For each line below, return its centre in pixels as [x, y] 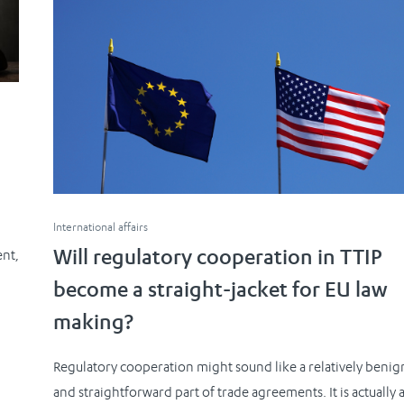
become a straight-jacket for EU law [220, 293]
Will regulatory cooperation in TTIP [218, 260]
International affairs [101, 227]
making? [94, 325]
